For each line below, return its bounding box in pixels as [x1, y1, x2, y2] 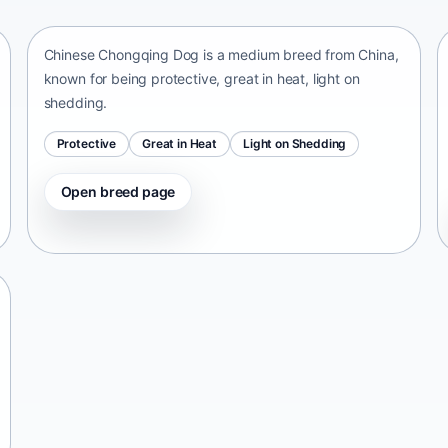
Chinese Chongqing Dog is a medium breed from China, [43, 45, 399, 63]
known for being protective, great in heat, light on [43, 69, 360, 87]
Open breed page [60, 182, 176, 200]
